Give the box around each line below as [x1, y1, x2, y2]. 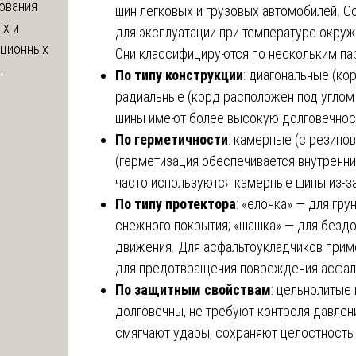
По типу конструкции [115, 66, 243, 83]
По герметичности [115, 130, 228, 148]
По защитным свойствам [115, 281, 271, 298]
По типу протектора [115, 195, 236, 212]
